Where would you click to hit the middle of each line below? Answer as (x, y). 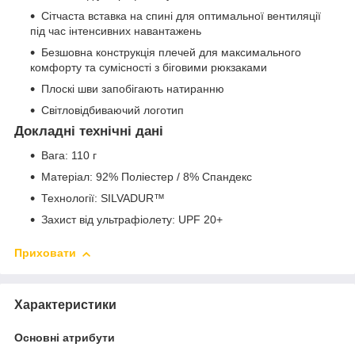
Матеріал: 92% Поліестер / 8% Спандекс (147, 177)
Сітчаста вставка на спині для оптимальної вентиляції (181, 16)
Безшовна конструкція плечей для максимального (171, 53)
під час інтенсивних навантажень (116, 31)
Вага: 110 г (69, 156)
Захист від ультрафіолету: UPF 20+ (132, 220)
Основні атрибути (65, 337)
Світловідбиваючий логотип (113, 111)
